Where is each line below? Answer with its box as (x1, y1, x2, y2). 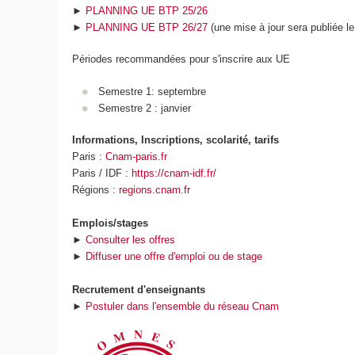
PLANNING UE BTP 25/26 (86, 4, 208, 17)
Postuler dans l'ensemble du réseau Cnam (86, 300, 280, 313)
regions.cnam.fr (119, 184, 191, 197)
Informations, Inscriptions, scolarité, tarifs (72, 134, 280, 147)
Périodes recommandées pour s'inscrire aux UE (72, 53, 291, 66)
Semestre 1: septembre (97, 85, 206, 97)
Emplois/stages (72, 217, 152, 230)
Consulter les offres (86, 234, 176, 246)
